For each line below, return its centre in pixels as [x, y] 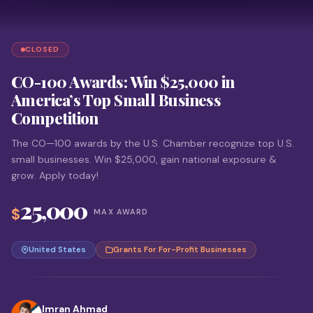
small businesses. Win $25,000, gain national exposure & [144, 159]
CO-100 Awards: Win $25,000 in [123, 82]
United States [57, 250]
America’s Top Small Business [116, 100]
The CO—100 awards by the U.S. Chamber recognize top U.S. [153, 143]
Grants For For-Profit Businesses [180, 250]
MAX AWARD [121, 212]
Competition [55, 118]
